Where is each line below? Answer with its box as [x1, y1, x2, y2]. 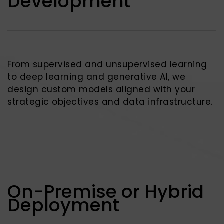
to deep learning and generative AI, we [7, 71, 185, 83]
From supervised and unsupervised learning [7, 58, 207, 70]
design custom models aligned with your [7, 83, 195, 95]
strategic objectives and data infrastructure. [7, 96, 213, 108]
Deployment [7, 192, 119, 218]
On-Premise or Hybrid [7, 179, 204, 204]
